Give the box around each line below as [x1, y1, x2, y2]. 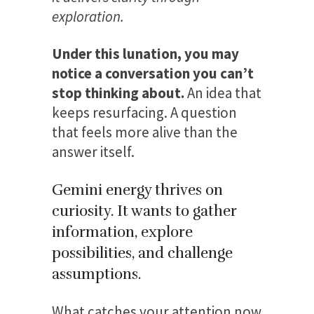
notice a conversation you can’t [52, 63, 254, 83]
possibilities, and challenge [52, 243, 233, 262]
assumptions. [52, 264, 141, 283]
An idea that [184, 83, 261, 102]
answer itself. [52, 142, 135, 161]
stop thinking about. [52, 83, 184, 102]
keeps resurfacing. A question [52, 102, 237, 122]
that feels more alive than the [52, 122, 238, 142]
